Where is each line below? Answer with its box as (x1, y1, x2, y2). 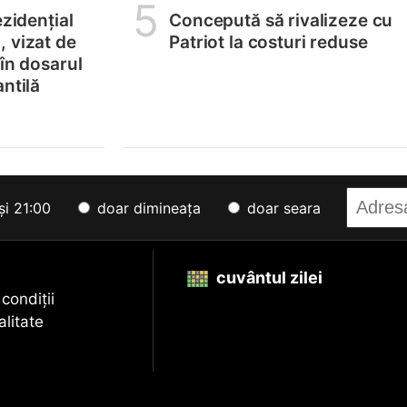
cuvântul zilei (212, 268, 323, 287)
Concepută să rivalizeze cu (169, 10, 393, 31)
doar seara (243, 199, 321, 217)
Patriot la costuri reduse (169, 32, 368, 53)
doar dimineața (93, 199, 201, 217)
